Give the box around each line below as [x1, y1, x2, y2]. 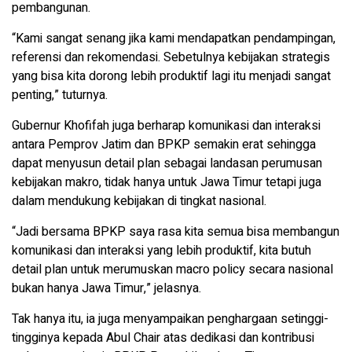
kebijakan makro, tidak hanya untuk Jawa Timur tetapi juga [12, 172, 321, 192]
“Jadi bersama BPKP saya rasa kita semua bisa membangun [12, 222, 339, 241]
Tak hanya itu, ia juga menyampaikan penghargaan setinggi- [12, 309, 328, 328]
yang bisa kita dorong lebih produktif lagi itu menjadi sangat [12, 66, 331, 86]
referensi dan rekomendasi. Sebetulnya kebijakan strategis [12, 47, 330, 67]
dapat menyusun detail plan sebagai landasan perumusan [12, 153, 322, 173]
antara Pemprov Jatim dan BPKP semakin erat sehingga [12, 134, 316, 154]
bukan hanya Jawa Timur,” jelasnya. [12, 278, 201, 298]
